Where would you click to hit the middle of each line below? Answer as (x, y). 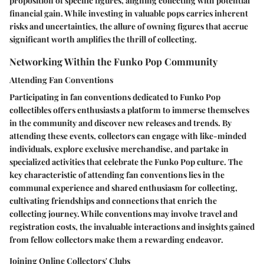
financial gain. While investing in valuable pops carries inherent (129, 13)
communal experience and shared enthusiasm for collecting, (123, 187)
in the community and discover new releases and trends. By (121, 123)
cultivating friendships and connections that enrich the (113, 200)
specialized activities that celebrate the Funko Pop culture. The (126, 161)
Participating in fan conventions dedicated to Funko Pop (115, 97)
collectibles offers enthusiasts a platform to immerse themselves (129, 110)
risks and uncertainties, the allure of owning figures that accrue (129, 26)
